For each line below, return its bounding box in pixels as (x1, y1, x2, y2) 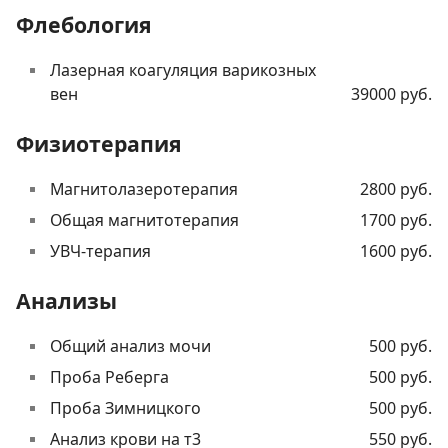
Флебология (16, 10, 152, 40)
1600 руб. (360, 240, 432, 263)
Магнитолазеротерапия (50, 178, 238, 201)
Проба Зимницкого (50, 397, 201, 420)
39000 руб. (351, 83, 432, 106)
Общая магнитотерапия (50, 209, 239, 232)
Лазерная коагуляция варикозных (50, 59, 316, 82)
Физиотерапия (16, 129, 182, 159)
